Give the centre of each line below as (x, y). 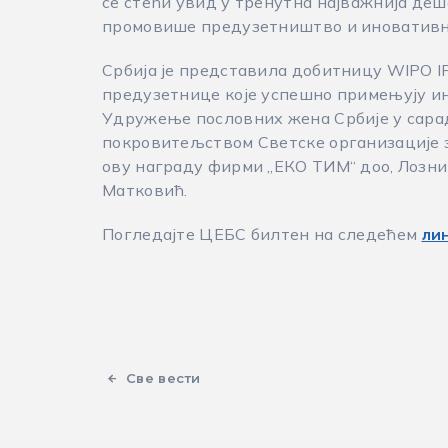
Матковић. (145, 190)
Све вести (163, 378)
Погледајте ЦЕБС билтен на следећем (262, 234)
